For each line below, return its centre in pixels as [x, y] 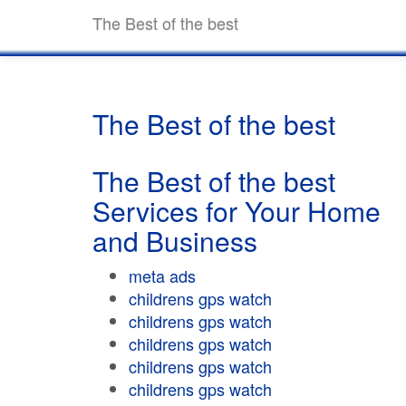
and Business [175, 241]
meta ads [162, 275]
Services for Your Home [237, 211]
